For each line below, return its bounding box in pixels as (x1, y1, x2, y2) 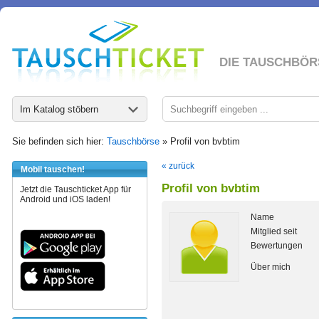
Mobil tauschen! (21, 164, 85, 174)
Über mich (251, 262, 291, 272)
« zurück (162, 161, 194, 171)
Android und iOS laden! (20, 194, 110, 204)
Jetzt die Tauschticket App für (20, 184, 131, 194)
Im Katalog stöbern (20, 104, 98, 115)
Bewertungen (251, 241, 303, 251)
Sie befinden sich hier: (12, 136, 107, 147)
